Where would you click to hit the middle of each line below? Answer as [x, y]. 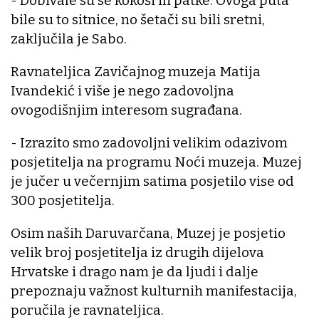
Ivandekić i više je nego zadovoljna [122, 90]
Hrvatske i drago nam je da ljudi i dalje [135, 271]
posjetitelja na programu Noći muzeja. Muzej [156, 162]
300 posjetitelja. [63, 200]
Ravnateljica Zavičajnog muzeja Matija [136, 71]
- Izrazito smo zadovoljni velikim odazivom [149, 142]
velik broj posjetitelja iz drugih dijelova [137, 252]
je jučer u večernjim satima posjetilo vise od [152, 181]
